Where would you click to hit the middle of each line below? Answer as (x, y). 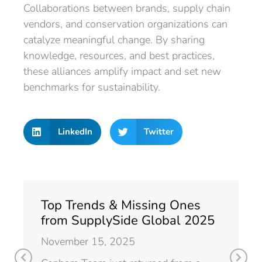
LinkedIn (75, 132)
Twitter (159, 132)
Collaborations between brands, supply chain (127, 8)
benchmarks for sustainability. (92, 87)
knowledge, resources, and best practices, (119, 56)
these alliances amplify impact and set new (122, 71)
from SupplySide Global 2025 (128, 220)
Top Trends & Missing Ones (121, 205)
